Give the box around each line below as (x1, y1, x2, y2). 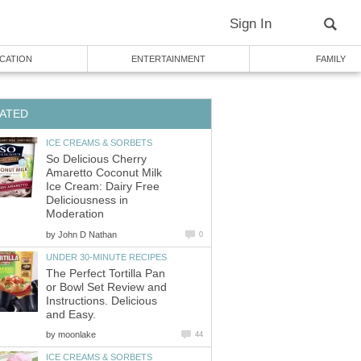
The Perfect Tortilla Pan (46, 268, 165, 280)
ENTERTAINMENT (131, 54, 205, 64)
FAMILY (315, 54, 346, 64)
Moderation (46, 208, 104, 221)
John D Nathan (58, 229, 117, 239)
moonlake (58, 330, 96, 340)
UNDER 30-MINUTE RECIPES (46, 251, 167, 262)
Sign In (230, 16, 272, 31)
